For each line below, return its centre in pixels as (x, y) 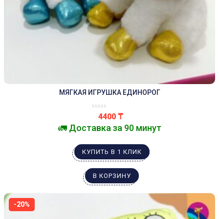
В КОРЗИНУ (112, 176)
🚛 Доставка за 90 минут (109, 128)
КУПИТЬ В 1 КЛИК (112, 152)
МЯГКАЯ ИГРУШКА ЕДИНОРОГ (109, 92)
